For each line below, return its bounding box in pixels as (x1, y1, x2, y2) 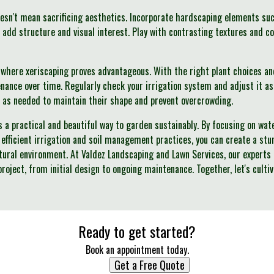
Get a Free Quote (114, 257, 185, 273)
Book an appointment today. (85, 242, 189, 257)
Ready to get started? (78, 220, 196, 242)
